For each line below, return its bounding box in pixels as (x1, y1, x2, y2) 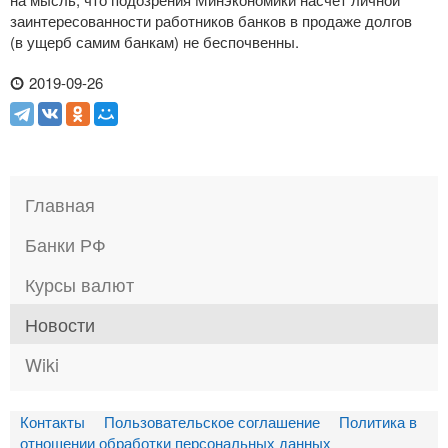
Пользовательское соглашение (104, 411, 320, 432)
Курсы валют (25, 270, 134, 297)
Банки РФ (25, 230, 106, 257)
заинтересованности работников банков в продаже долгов (10, 10, 412, 31)
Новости (25, 310, 95, 337)
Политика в (339, 411, 417, 432)
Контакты (20, 411, 85, 432)
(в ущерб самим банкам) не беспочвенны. (10, 31, 299, 52)
